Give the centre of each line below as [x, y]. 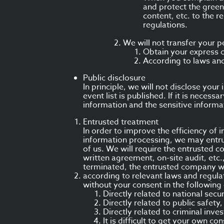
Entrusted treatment [121, 122]
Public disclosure [114, 78]
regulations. [165, 25]
